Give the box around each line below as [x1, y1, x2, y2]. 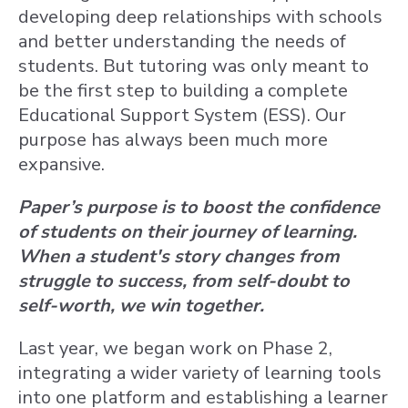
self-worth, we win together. [18, 293, 264, 318]
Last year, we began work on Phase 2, [18, 336, 332, 361]
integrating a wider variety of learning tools [18, 361, 382, 385]
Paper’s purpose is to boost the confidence [18, 195, 380, 219]
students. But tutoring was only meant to [18, 54, 369, 78]
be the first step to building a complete [18, 78, 348, 103]
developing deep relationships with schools [18, 5, 382, 29]
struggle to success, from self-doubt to [18, 269, 350, 293]
